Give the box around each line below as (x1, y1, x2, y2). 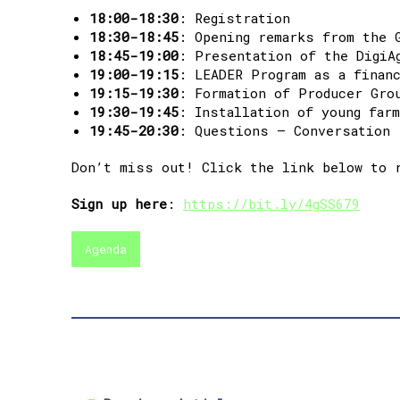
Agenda (85, 241, 127, 256)
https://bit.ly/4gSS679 (183, 194, 360, 212)
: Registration (179, 8, 290, 27)
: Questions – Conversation (179, 121, 390, 139)
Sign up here (71, 194, 167, 212)
